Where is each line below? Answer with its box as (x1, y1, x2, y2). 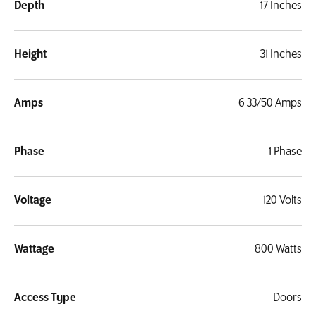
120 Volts (263, 194, 302, 208)
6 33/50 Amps (238, 97, 302, 111)
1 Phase (269, 145, 302, 159)
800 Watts (255, 243, 302, 257)
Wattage (14, 243, 54, 257)
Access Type (14, 291, 76, 305)
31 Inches (260, 48, 302, 62)
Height (14, 48, 47, 62)
